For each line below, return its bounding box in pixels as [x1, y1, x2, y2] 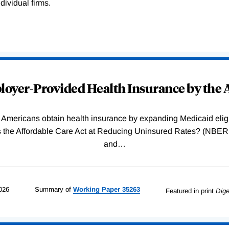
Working [73, 186, 100, 194]
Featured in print [165, 187, 214, 195]
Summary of [34, 186, 71, 194]
